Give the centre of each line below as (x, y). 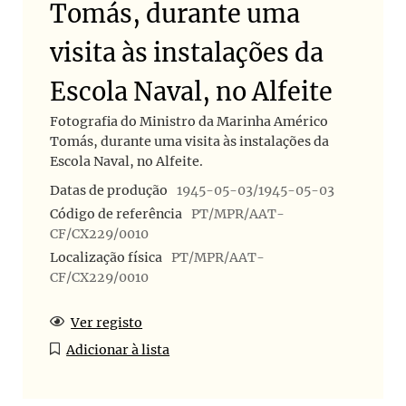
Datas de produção (109, 191)
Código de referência (116, 213)
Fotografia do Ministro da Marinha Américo (189, 122)
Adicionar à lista (118, 350)
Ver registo (107, 323)
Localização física (106, 257)
